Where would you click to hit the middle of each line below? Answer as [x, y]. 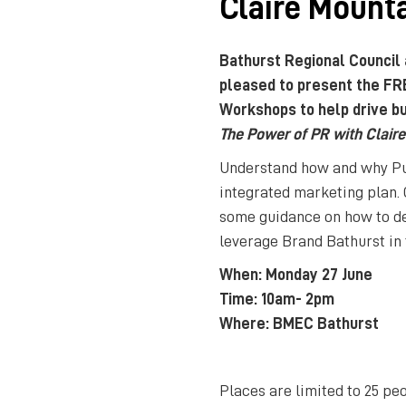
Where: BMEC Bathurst [300, 324]
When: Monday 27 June [296, 275]
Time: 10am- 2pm [277, 300]
